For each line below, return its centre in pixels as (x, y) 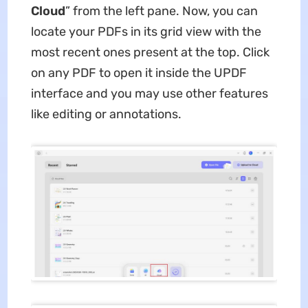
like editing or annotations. (106, 114)
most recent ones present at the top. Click (150, 52)
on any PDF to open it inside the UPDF (139, 73)
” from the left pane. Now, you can (161, 11)
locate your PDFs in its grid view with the (146, 31)
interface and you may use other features (149, 93)
